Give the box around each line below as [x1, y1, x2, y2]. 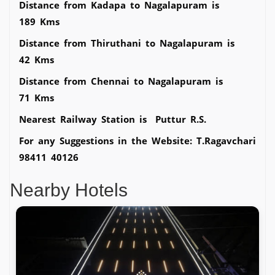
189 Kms [19, 15, 60, 28]
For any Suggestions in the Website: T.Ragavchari [19, 134, 256, 147]
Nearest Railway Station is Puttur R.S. [19, 112, 206, 125]
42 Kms [19, 53, 54, 66]
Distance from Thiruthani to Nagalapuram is [19, 36, 234, 49]
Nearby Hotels [10, 179, 128, 200]
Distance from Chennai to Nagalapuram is [19, 74, 223, 87]
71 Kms [19, 91, 54, 104]
